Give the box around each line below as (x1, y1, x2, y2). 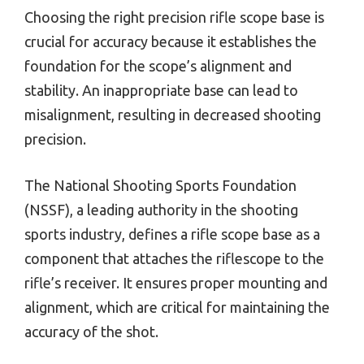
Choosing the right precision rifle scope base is (24, 9, 324, 26)
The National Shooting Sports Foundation (24, 177, 297, 194)
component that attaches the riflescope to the (24, 250, 324, 267)
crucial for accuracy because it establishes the (24, 33, 317, 50)
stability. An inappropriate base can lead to (24, 82, 298, 99)
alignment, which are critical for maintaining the (24, 299, 330, 316)
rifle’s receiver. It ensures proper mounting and (24, 275, 327, 292)
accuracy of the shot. (24, 323, 158, 340)
